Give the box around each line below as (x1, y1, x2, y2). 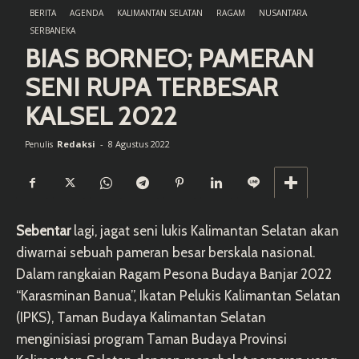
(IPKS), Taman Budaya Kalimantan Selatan (16, 309, 266, 326)
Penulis (25, 139, 53, 151)
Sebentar (16, 223, 71, 240)
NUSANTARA (259, 7, 307, 19)
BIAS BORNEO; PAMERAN (25, 42, 314, 75)
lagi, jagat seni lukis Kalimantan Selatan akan (71, 223, 339, 240)
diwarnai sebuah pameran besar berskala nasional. (16, 244, 315, 261)
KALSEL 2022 (25, 100, 177, 132)
